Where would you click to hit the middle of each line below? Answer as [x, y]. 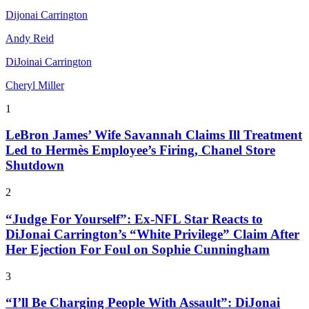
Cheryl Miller [35, 85]
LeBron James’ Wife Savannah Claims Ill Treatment [154, 135]
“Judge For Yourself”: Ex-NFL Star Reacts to [134, 219]
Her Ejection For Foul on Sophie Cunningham [138, 249]
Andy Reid [30, 38]
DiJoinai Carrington [49, 61]
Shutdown [35, 166]
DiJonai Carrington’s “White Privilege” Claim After [152, 234]
